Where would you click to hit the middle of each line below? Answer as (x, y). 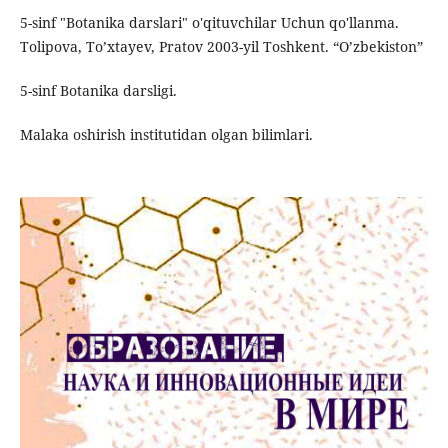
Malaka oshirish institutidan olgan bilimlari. (166, 135)
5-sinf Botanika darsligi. (98, 91)
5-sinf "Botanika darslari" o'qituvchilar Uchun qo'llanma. (209, 23)
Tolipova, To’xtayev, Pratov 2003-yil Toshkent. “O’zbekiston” (221, 47)
